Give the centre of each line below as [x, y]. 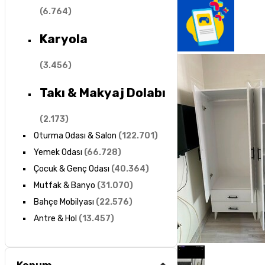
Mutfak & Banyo [64, 186]
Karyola [63, 38]
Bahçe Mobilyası [64, 202]
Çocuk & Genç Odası [71, 169]
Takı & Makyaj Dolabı [102, 92]
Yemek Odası [58, 153]
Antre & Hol [55, 219]
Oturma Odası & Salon [75, 136]
